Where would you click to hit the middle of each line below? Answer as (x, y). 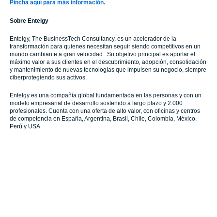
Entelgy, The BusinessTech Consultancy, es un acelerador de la (93, 39)
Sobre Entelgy (29, 21)
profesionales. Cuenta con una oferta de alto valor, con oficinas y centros (105, 111)
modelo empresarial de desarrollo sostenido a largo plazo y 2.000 (96, 103)
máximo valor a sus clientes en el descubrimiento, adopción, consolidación (108, 62)
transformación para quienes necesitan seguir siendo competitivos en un (105, 46)
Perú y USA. (26, 126)
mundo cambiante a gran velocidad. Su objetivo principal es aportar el (102, 54)
